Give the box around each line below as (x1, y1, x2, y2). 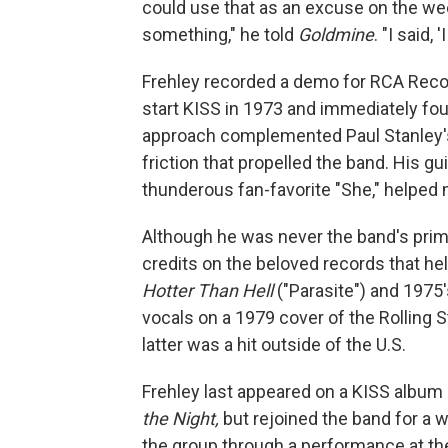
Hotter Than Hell (142, 280, 273, 301)
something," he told (142, 24, 298, 45)
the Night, (142, 408, 223, 429)
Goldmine (298, 24, 374, 45)
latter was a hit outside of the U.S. (142, 334, 406, 355)
